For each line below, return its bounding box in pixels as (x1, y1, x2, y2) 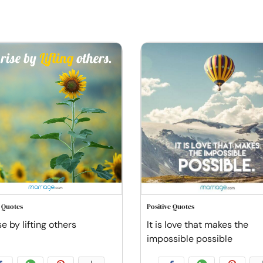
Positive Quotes (147, 202, 194, 211)
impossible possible (147, 232, 232, 245)
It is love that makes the (147, 218, 248, 231)
